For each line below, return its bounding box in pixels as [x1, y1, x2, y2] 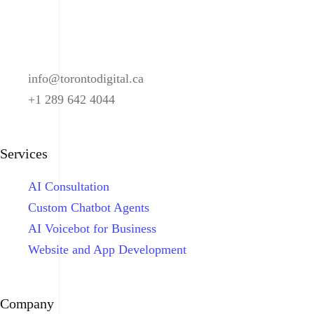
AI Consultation [28, 179, 109, 193]
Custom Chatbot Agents [28, 200, 149, 214]
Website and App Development [28, 242, 186, 257]
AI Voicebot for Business [28, 221, 156, 235]
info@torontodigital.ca [28, 71, 144, 86]
